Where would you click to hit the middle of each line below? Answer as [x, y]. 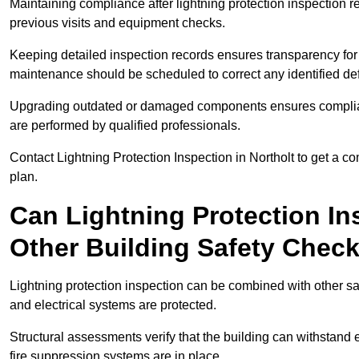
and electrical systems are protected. [113, 305]
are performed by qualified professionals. [125, 126]
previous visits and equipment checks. [117, 23]
